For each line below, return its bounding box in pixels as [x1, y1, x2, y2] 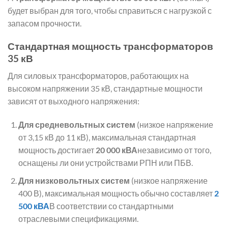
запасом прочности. [8, 18, 81, 28]
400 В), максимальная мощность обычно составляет [18, 188, 214, 198]
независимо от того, [137, 145, 211, 155]
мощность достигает [18, 145, 96, 155]
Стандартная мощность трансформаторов [8, 40, 213, 52]
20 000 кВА [95, 145, 137, 155]
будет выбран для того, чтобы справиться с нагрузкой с [8, 6, 212, 16]
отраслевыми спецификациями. [18, 213, 138, 223]
